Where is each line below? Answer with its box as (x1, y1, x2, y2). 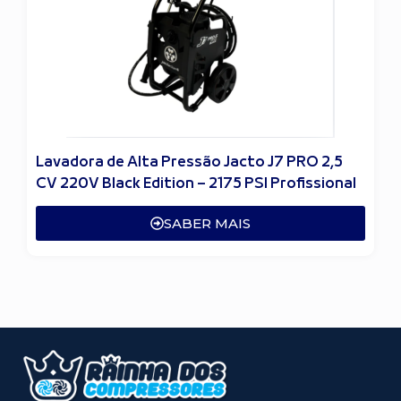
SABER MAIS (164, 215, 251, 233)
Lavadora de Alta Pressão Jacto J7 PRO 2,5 (36, 152, 343, 172)
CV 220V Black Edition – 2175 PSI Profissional (36, 174, 356, 193)
